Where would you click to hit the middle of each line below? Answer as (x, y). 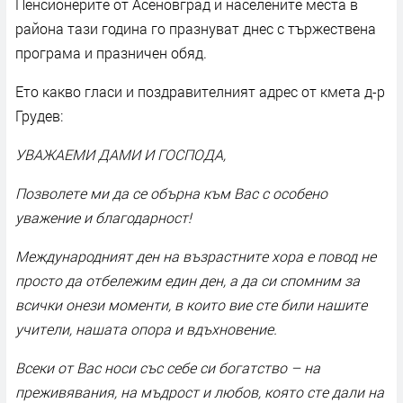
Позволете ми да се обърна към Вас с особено (171, 193)
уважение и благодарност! (103, 217)
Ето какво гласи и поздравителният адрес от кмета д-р (200, 91)
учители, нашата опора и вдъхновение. (146, 328)
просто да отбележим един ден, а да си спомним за (188, 280)
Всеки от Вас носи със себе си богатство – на (168, 367)
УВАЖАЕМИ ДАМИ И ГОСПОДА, (121, 154)
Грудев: (39, 115)
